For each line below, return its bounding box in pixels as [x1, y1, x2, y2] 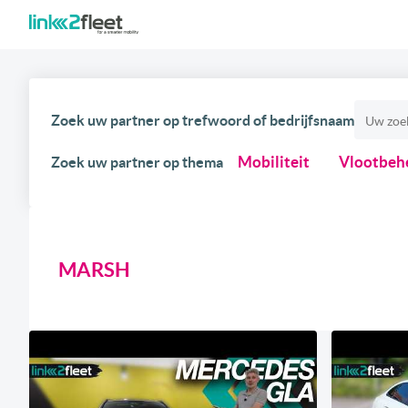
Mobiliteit [238, 153, 310, 171]
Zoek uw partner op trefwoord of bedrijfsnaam [51, 111, 354, 128]
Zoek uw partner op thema [51, 154, 223, 171]
